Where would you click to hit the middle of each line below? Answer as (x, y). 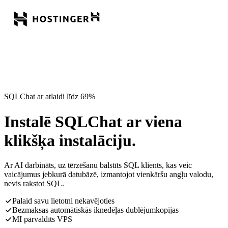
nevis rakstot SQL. (34, 184)
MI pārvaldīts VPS (42, 219)
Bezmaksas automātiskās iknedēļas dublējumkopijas (95, 210)
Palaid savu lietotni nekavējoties (63, 201)
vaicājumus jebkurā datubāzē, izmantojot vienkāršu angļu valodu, (109, 175)
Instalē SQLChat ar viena (93, 121)
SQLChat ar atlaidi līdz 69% (50, 97)
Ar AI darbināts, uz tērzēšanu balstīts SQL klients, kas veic (98, 165)
